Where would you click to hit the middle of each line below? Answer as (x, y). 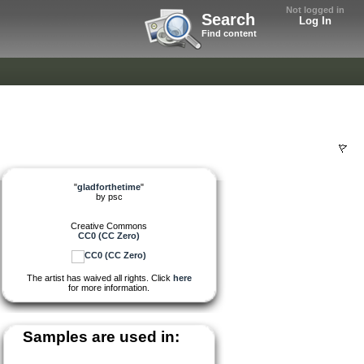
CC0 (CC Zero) (109, 235)
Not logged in (315, 10)
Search (228, 19)
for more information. (109, 287)
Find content (229, 33)
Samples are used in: (101, 336)
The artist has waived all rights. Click (100, 277)
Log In (315, 21)
